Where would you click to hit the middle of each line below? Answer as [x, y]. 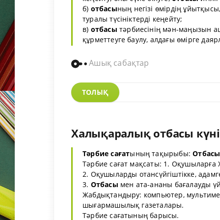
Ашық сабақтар [118, 63]
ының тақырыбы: [161, 153]
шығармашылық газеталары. [133, 205]
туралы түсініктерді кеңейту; [133, 19]
